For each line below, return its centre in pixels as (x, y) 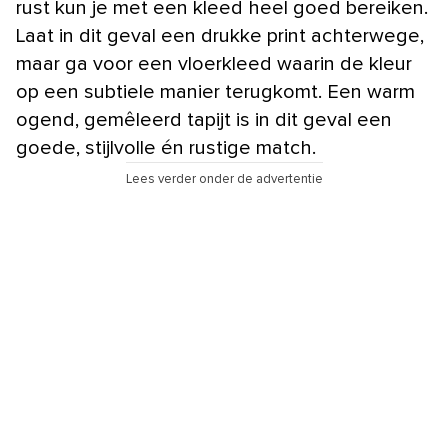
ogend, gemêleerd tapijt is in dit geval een (204, 119)
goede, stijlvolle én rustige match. (166, 147)
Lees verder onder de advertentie (224, 179)
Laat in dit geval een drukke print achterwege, (220, 35)
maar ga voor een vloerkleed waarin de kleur (214, 63)
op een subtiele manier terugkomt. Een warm (215, 91)
